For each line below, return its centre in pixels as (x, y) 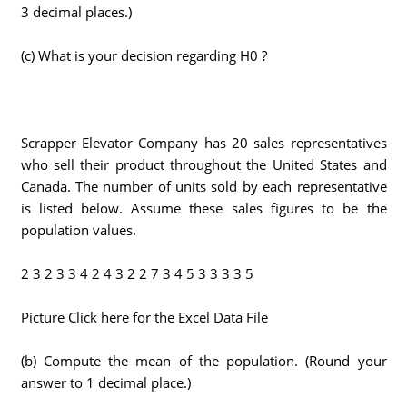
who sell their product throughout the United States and (203, 164)
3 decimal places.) (76, 12)
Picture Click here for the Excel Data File (144, 317)
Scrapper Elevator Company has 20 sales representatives (203, 143)
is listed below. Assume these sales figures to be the (203, 208)
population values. (78, 230)
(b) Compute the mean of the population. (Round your (203, 361)
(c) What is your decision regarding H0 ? (144, 55)
